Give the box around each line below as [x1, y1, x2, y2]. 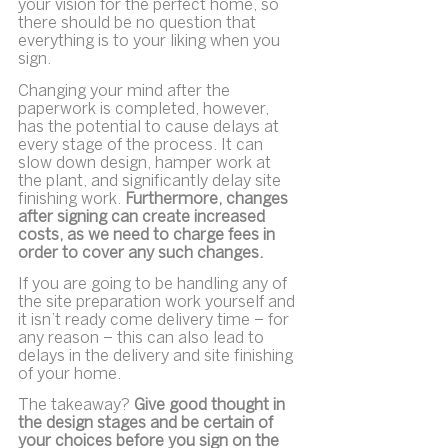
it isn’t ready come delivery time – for [18, 313, 293, 329]
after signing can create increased [18, 209, 269, 225]
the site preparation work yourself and [18, 295, 299, 311]
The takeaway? [18, 398, 134, 414]
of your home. [18, 367, 121, 383]
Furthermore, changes [125, 191, 292, 207]
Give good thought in [134, 398, 289, 414]
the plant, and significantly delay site [18, 173, 285, 189]
